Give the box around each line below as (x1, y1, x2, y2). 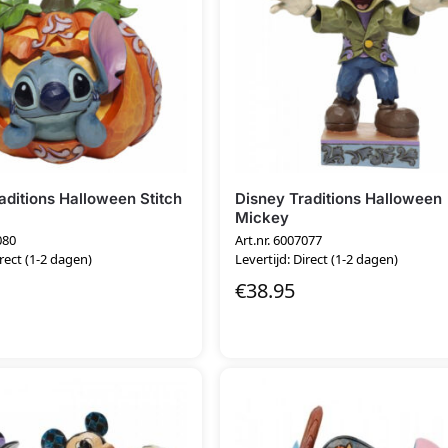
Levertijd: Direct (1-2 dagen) (235, 250, 399, 268)
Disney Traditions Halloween (235, 188, 443, 208)
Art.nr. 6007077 (235, 231, 323, 249)
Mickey (235, 207, 290, 227)
